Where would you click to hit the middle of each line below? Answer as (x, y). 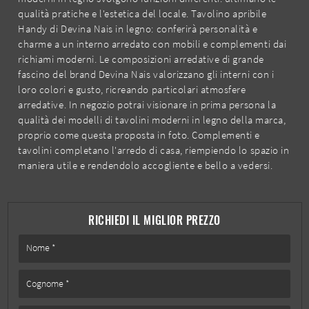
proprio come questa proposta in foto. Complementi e (139, 135)
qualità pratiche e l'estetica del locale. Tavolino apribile (142, 14)
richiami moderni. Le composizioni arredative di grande (141, 59)
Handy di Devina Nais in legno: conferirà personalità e (138, 29)
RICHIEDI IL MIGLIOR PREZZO (154, 220)
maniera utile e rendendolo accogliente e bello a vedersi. (146, 166)
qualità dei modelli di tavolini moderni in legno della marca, (152, 120)
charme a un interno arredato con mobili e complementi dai (152, 44)
